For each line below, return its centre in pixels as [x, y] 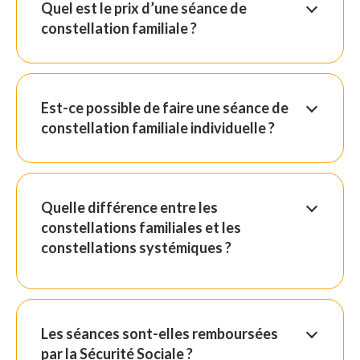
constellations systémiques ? [136, 247]
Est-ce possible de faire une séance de [165, 107]
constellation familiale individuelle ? [158, 127]
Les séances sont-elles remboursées [160, 333]
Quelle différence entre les [129, 207]
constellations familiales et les [141, 227]
